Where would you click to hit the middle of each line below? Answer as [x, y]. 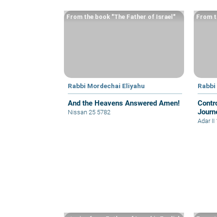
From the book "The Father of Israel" [121, 16]
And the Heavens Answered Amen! [124, 103]
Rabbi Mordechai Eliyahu [106, 85]
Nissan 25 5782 [89, 112]
